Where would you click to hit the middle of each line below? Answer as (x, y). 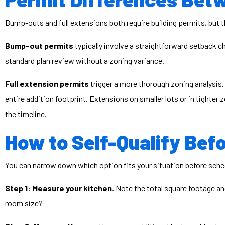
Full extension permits (47, 84)
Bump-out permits (39, 45)
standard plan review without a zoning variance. (85, 61)
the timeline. (26, 114)
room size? (24, 203)
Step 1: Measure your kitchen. (60, 188)
